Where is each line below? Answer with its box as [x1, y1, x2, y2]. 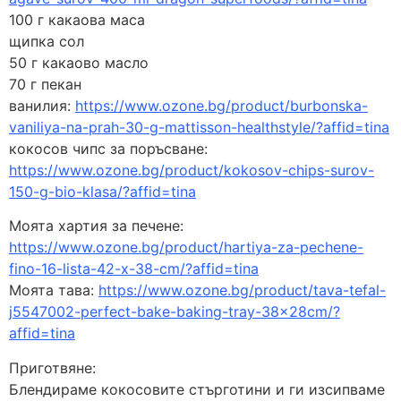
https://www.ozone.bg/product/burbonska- [75, 96, 368, 115]
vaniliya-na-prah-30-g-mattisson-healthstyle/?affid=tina [9, 117, 389, 136]
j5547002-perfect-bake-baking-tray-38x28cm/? [9, 303, 340, 321]
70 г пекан [9, 74, 81, 93]
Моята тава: [9, 281, 98, 300]
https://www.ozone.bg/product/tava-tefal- [98, 281, 386, 300]
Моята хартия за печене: [9, 217, 183, 235]
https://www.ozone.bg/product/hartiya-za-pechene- [9, 238, 363, 257]
